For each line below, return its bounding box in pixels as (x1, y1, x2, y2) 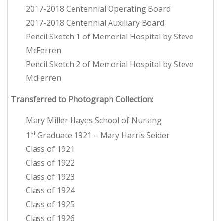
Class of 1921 (26, 144, 74, 155)
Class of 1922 (26, 157, 74, 169)
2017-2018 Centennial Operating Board (26, 3, 171, 14)
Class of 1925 (26, 199, 74, 210)
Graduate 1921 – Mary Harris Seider (36, 130, 170, 141)
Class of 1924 (26, 185, 74, 196)
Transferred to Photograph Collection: (11, 93, 153, 105)
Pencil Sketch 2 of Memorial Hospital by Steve (26, 58, 194, 70)
